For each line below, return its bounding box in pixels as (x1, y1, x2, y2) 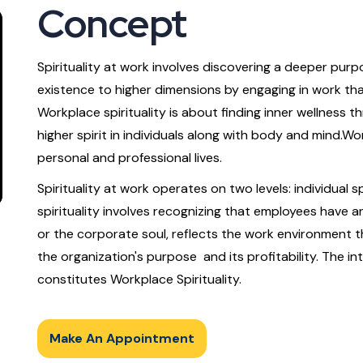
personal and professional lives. (37, 149, 222, 166)
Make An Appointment (49, 330, 194, 347)
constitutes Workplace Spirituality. (37, 271, 241, 288)
